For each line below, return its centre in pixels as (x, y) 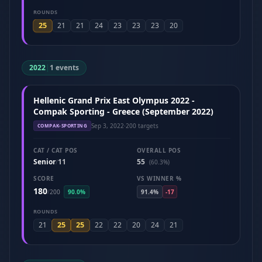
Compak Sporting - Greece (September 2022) (123, 111)
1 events (64, 68)
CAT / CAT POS (56, 150)
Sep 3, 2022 (108, 125)
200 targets (142, 125)
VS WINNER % (159, 178)
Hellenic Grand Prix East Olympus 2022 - (114, 100)
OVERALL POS (158, 150)
